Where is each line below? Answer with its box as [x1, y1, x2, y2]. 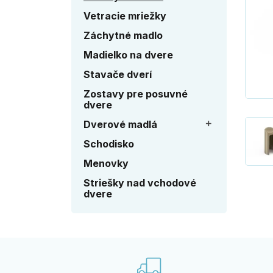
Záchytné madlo [83, 29, 163, 41]
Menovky [83, 157, 129, 169]
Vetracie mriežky [83, 10, 166, 22]
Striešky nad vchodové [83, 177, 196, 189]
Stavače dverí [83, 68, 152, 80]
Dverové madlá [83, 118, 157, 130]
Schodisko [83, 138, 134, 150]
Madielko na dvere [83, 49, 173, 61]
